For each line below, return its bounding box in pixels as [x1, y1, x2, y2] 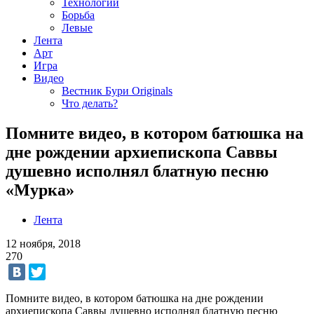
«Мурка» [6, 180, 74, 199]
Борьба [62, 9, 95, 21]
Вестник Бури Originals [62, 85, 172, 97]
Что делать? [62, 97, 118, 109]
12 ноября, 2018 [6, 237, 81, 250]
